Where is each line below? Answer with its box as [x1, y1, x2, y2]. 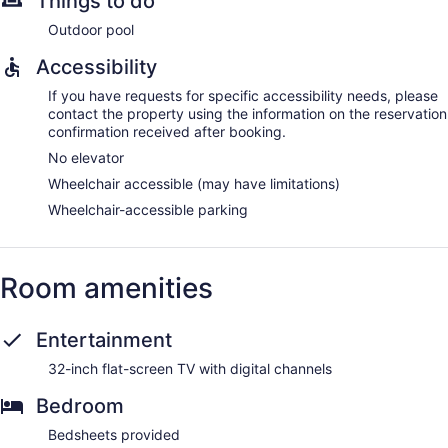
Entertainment [36, 327, 172, 352]
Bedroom [36, 393, 124, 418]
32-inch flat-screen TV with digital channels [48, 359, 332, 377]
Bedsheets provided [48, 425, 180, 443]
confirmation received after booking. [48, 122, 286, 140]
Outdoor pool [48, 20, 134, 38]
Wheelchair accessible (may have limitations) [48, 174, 340, 192]
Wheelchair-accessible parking [48, 200, 248, 218]
